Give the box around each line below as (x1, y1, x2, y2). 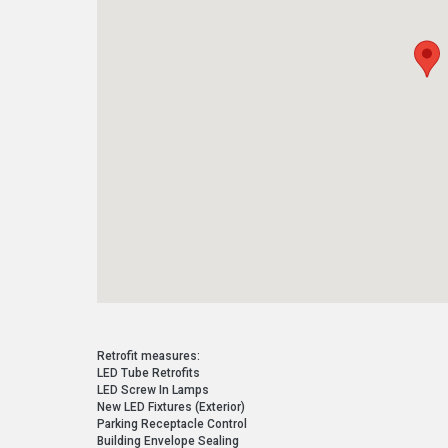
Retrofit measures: (97, 348, 201, 363)
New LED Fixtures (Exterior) (97, 399, 246, 414)
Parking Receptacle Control (97, 416, 248, 431)
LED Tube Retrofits (97, 365, 201, 380)
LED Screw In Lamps (97, 382, 210, 397)
